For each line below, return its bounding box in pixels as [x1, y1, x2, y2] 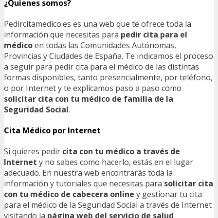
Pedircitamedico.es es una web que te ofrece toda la [4, 18, 191, 29]
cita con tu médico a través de [62, 146, 180, 157]
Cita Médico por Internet [4, 125, 101, 136]
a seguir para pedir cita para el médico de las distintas [4, 61, 199, 72]
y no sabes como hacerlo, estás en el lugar [37, 157, 193, 168]
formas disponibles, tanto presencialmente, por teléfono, [4, 72, 213, 83]
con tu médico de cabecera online [4, 189, 134, 200]
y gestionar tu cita [134, 189, 202, 200]
